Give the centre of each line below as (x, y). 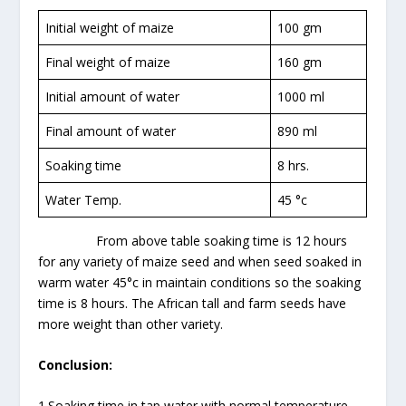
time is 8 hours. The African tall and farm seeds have (193, 303)
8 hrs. (294, 165)
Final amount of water (111, 130)
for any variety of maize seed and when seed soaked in (200, 261)
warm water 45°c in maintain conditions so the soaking (200, 282)
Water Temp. (84, 199)
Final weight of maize (108, 62)
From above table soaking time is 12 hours (193, 240)
